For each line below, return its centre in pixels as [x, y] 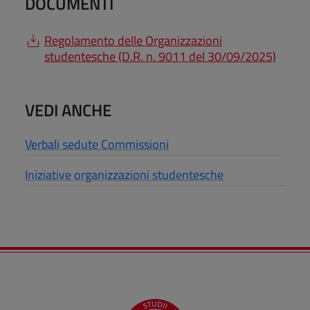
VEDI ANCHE [68, 110]
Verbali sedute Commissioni [97, 145]
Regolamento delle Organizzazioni [133, 41]
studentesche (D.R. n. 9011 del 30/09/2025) [160, 57]
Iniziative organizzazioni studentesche [124, 175]
